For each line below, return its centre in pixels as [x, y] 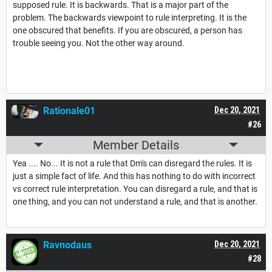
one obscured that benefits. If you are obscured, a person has [127, 30]
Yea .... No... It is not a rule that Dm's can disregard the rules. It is [132, 163]
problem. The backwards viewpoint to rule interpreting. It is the [130, 17]
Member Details [136, 145]
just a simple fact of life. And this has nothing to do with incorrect [134, 176]
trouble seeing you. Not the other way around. [99, 43]
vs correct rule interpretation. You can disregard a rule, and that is [135, 189]
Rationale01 [69, 110]
